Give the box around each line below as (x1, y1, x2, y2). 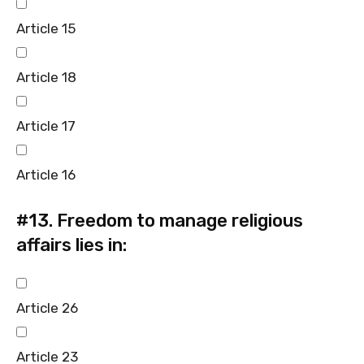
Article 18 (16, 68, 76, 85)
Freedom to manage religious (53, 209, 303, 232)
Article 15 (16, 19, 76, 37)
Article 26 (16, 299, 78, 316)
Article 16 (16, 166, 76, 183)
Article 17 (16, 117, 76, 134)
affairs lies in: (16, 233, 127, 256)
